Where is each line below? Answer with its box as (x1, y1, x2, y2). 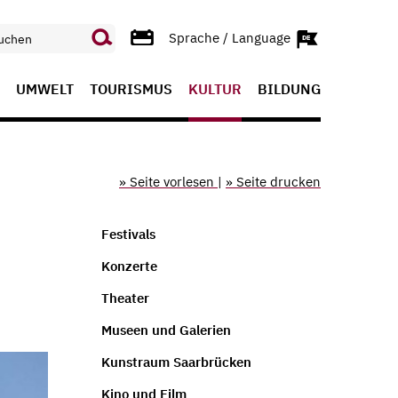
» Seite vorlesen (119, 173, 218, 190)
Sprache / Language (169, 28, 294, 46)
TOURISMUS (90, 80, 172, 98)
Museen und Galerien (100, 321, 231, 338)
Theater (100, 289, 149, 306)
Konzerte (100, 257, 157, 275)
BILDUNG (258, 80, 321, 98)
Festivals (100, 225, 155, 243)
